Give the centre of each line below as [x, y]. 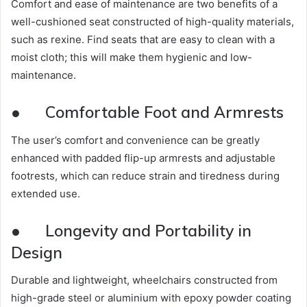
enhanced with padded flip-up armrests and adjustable [143, 158]
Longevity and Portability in [148, 230]
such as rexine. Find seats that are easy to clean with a [143, 40]
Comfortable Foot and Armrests [164, 112]
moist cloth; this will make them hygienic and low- [132, 58]
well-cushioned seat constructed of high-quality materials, [152, 22]
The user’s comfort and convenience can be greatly [135, 140]
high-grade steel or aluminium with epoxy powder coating [151, 298]
